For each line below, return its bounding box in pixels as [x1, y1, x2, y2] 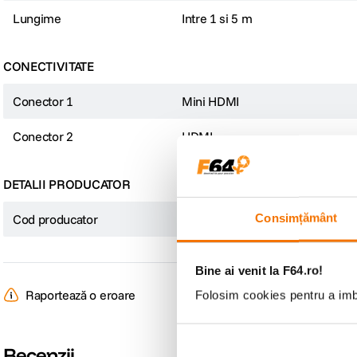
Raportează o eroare [25, 287, 135, 304]
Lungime [13, 10, 61, 27]
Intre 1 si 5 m [182, 10, 253, 27]
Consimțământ [255, 210, 338, 225]
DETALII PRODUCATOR [3, 176, 131, 193]
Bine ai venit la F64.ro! [194, 263, 324, 277]
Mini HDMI [182, 93, 240, 110]
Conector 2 [13, 128, 73, 145]
